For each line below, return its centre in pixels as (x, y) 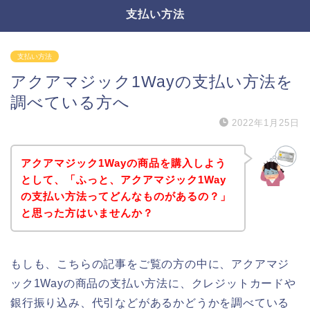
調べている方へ (70, 102)
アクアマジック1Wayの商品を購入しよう (123, 163)
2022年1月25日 (266, 123)
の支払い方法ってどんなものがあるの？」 (126, 196)
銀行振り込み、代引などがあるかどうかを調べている (150, 302)
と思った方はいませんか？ (87, 212)
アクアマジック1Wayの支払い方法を (152, 82)
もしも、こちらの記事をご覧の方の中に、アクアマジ (150, 264)
